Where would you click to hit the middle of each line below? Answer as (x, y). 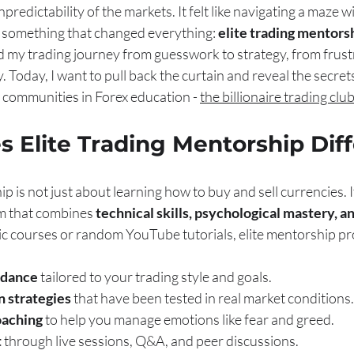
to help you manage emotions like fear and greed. (188, 319)
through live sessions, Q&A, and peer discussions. (150, 341)
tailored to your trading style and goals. (155, 277)
